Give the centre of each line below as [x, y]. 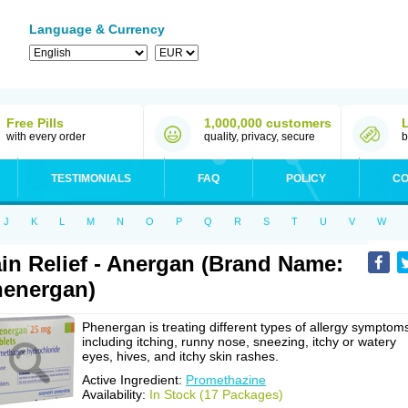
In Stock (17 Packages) [216, 394]
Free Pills [35, 123]
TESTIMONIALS [91, 178]
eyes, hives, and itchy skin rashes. [180, 356]
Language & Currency [97, 29]
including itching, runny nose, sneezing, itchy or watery [239, 342]
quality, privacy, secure [260, 137]
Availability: [116, 394]
